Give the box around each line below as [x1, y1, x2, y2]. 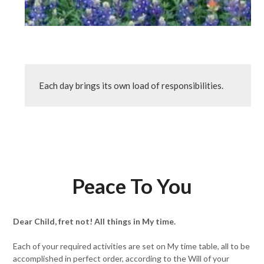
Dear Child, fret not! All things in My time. [13, 216, 176, 226]
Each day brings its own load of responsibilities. [39, 80, 224, 91]
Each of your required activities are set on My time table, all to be [13, 241, 250, 251]
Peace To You [72, 173, 192, 198]
